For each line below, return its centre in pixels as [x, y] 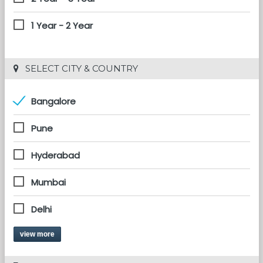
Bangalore [53, 101]
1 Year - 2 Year [62, 26]
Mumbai [48, 182]
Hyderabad [55, 155]
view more [37, 234]
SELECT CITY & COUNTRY [80, 68]
